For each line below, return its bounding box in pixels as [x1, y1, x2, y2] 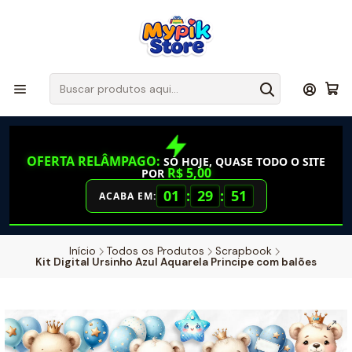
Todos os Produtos [107, 244, 204, 258]
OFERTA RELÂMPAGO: [27, 152, 160, 170]
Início [69, 244, 96, 258]
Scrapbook [215, 244, 272, 258]
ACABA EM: [98, 189, 156, 203]
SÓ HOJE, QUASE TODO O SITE [160, 154, 325, 169]
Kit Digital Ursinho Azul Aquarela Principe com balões [35, 255, 317, 269]
